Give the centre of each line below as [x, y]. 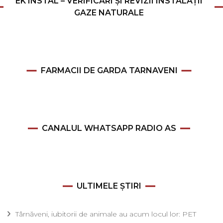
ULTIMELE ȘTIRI [109, 186]
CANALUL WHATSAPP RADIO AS [109, 128]
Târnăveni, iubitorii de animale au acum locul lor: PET [106, 214]
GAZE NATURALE [109, 13]
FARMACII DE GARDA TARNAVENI [109, 71]
